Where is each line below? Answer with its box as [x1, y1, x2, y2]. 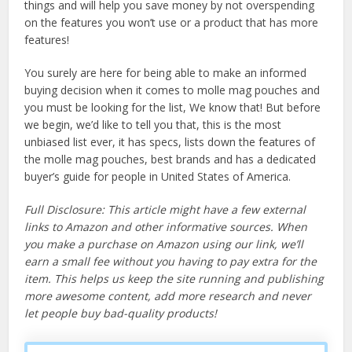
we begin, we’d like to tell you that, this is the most [24, 117, 282, 133]
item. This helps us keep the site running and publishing [24, 271, 324, 287]
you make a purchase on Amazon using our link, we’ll [24, 236, 304, 252]
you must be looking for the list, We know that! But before [24, 100, 321, 115]
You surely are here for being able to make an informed [24, 65, 307, 81]
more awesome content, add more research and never [24, 288, 312, 304]
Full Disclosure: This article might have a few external [24, 202, 306, 218]
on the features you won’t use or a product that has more [24, 15, 319, 31]
